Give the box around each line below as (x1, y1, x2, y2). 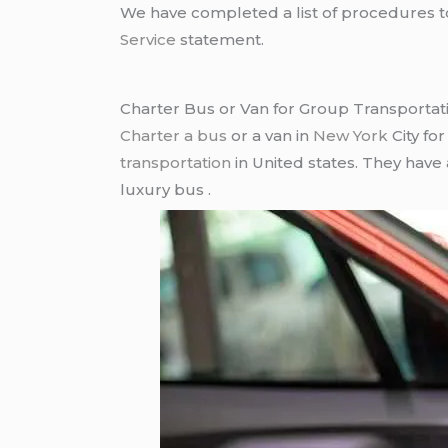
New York (313, 125, 389, 145)
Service (120, 29, 177, 49)
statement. (176, 29, 265, 49)
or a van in (227, 125, 314, 145)
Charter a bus (120, 125, 228, 145)
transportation (120, 152, 232, 172)
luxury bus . (120, 179, 212, 199)
